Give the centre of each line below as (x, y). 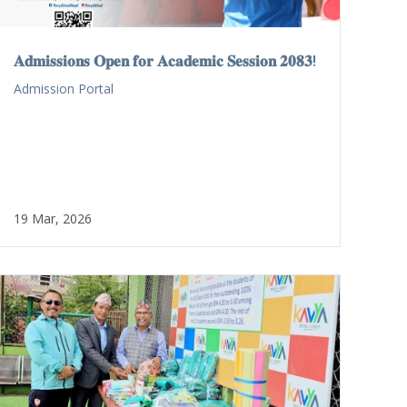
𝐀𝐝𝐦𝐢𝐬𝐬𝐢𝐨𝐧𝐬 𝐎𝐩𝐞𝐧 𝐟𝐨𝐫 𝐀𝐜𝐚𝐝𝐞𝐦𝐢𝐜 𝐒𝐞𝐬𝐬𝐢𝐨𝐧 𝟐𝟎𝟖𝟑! (164, 60)
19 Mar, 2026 (52, 218)
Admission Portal (63, 88)
